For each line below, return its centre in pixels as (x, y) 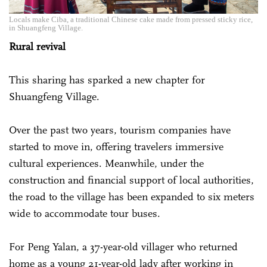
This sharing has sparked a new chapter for (107, 80)
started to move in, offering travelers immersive (116, 146)
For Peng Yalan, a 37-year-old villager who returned (123, 246)
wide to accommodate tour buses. (86, 213)
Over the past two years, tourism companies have (120, 130)
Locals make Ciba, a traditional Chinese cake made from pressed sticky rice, (131, 19)
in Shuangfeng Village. (46, 27)
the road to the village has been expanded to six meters (132, 196)
